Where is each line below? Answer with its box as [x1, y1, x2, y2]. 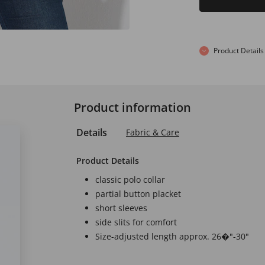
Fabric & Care [126, 126, 179, 138]
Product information [74, 99, 191, 115]
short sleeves [95, 202, 147, 214]
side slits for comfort [95, 216, 177, 228]
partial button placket [95, 188, 181, 199]
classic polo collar [95, 173, 165, 185]
